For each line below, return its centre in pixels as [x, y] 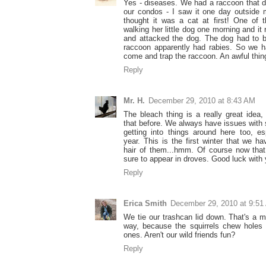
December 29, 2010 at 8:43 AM [202, 101]
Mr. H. [134, 101]
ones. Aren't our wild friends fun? [179, 235]
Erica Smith [145, 204]
